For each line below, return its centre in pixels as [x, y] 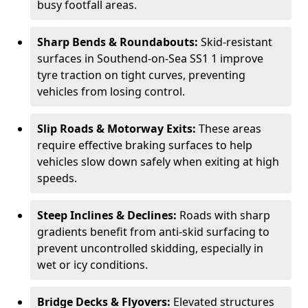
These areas [230, 129]
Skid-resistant [236, 42]
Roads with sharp [225, 215]
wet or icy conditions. [92, 265]
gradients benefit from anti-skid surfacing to [153, 232]
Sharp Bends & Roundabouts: [119, 42]
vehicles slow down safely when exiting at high [158, 162]
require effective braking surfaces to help [145, 145]
